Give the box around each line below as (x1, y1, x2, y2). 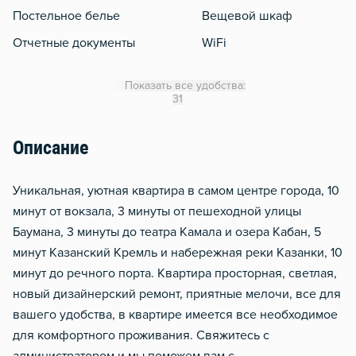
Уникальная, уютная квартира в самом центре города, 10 (13, 184, 339, 197)
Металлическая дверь (202, 253, 331, 265)
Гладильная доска (202, 118, 306, 130)
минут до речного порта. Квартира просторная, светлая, (13, 267, 337, 280)
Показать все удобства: (124, 80, 246, 91)
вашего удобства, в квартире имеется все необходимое (13, 308, 338, 321)
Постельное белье (13, 10, 120, 22)
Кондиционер (202, 64, 281, 76)
